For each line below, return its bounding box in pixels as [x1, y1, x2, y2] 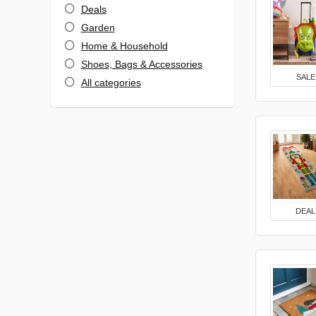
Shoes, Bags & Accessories [80, 59, 202, 70]
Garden [80, 22, 115, 33]
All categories [80, 77, 141, 88]
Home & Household [80, 40, 168, 51]
